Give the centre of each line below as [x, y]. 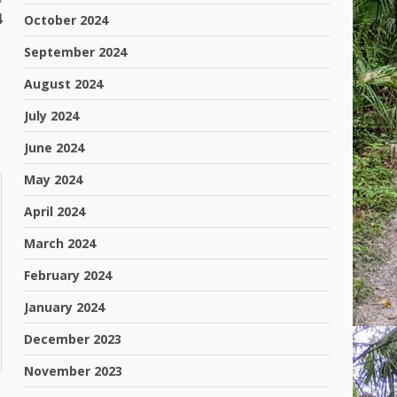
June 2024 [54, 148]
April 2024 [55, 211]
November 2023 [74, 371]
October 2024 [66, 20]
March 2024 [60, 243]
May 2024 [54, 179]
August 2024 [64, 84]
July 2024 [52, 116]
